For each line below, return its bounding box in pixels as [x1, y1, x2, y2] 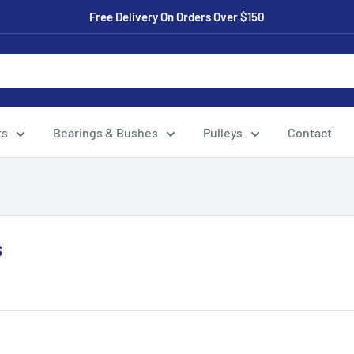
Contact [288, 125, 332, 140]
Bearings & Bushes [53, 125, 158, 140]
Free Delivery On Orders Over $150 [89, 9, 265, 24]
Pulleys [203, 125, 243, 140]
